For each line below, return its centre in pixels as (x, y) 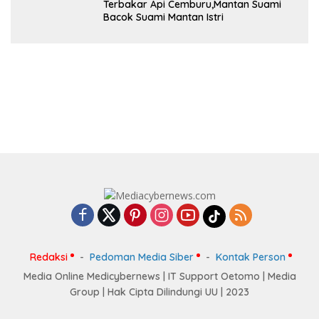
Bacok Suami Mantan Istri (163, 17)
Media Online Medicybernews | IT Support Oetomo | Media (159, 276)
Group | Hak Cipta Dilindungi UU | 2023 (159, 292)
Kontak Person (251, 257)
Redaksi (49, 257)
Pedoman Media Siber (142, 257)
